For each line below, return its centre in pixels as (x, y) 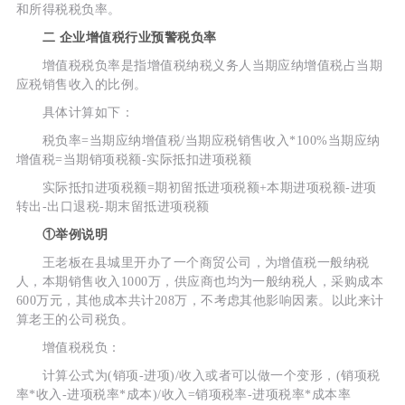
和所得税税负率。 (68, 9)
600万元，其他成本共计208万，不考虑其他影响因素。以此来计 (200, 300)
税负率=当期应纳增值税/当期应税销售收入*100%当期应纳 (198, 140)
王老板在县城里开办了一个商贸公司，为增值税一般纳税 (193, 262)
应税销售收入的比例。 (81, 84)
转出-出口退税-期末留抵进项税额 (113, 206)
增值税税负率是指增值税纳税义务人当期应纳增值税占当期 (199, 65)
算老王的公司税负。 (75, 319)
